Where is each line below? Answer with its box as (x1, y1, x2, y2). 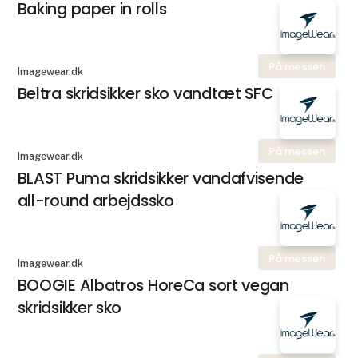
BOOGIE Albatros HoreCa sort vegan (17, 274, 289, 297)
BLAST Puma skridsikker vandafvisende (17, 167, 304, 190)
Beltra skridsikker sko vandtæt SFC (17, 82, 273, 105)
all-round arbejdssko (17, 189, 174, 213)
